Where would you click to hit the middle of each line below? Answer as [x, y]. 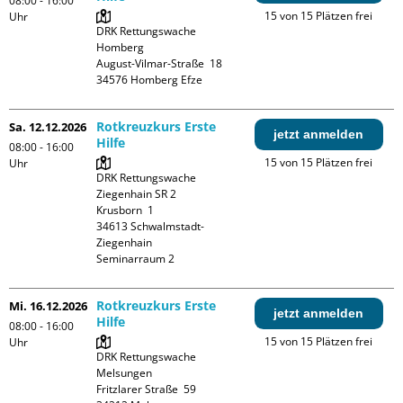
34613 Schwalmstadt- [151, 226]
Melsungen [125, 373]
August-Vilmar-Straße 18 [160, 63]
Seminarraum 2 [136, 259]
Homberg [121, 47]
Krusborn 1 [125, 210]
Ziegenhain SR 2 [137, 194]
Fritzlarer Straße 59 [147, 389]
